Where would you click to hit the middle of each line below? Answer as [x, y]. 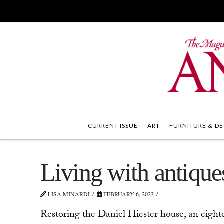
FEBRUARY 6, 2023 [128, 194]
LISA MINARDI [68, 194]
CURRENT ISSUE [113, 126]
